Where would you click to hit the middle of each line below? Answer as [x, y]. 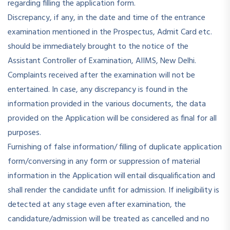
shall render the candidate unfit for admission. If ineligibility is [113, 190]
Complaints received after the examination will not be [101, 75]
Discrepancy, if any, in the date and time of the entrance [107, 18]
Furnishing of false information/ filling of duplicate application [115, 147]
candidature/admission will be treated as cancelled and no [109, 219]
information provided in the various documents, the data [107, 104]
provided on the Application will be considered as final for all [112, 119]
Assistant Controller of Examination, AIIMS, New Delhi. [102, 61]
